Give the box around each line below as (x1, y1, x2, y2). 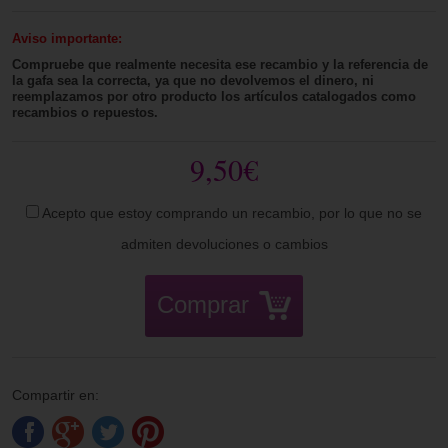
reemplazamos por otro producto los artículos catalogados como (12, 88, 417, 104)
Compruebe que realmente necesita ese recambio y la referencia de (12, 56, 429, 72)
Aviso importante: (12, 30, 123, 46)
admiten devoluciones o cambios (120, 235, 328, 252)
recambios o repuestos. (12, 104, 159, 120)
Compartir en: (12, 386, 100, 403)
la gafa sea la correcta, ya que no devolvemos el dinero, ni (12, 72, 375, 88)
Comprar (157, 290, 249, 318)
